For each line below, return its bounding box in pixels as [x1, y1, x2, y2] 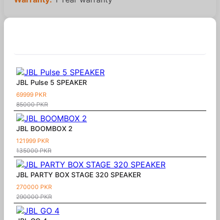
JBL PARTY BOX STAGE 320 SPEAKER [16, 170, 141, 179]
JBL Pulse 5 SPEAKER [16, 78, 87, 86]
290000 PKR [16, 192, 52, 200]
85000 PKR [16, 100, 48, 108]
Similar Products [14, 39, 92, 52]
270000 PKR [16, 183, 52, 191]
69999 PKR [16, 90, 47, 98]
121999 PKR [16, 137, 49, 144]
